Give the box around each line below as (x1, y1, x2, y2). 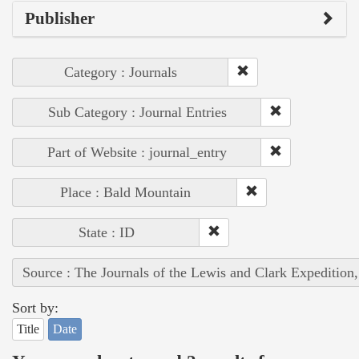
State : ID (78, 224, 135, 241)
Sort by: (12, 300, 58, 317)
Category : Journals (64, 64, 177, 81)
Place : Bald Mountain (59, 184, 191, 201)
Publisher (25, 9, 95, 29)
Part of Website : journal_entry (47, 144, 227, 161)
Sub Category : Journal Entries (47, 104, 227, 121)
